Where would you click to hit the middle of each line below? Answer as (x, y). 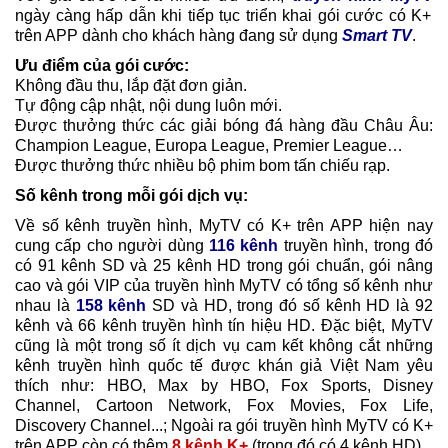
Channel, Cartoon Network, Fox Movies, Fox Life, (224, 406)
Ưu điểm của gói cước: (102, 66)
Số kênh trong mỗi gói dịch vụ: (131, 196)
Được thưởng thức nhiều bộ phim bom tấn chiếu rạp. (202, 166)
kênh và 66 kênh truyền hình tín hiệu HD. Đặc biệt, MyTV (224, 326)
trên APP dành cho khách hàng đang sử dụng (178, 36)
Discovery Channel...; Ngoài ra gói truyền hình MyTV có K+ (224, 426)
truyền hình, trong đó (356, 246)
